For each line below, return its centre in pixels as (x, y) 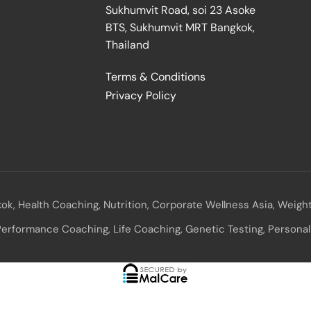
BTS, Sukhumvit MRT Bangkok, (180, 27)
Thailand (127, 45)
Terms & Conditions (155, 77)
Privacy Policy (141, 95)
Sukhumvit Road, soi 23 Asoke (180, 10)
